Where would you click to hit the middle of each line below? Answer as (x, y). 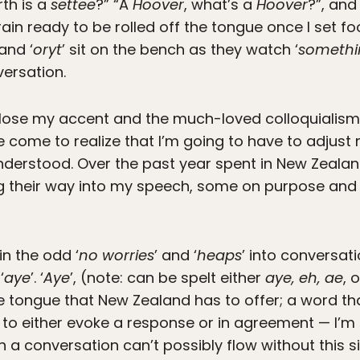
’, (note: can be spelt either (168, 278)
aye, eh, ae (304, 278)
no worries (117, 256)
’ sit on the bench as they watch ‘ (180, 50)
